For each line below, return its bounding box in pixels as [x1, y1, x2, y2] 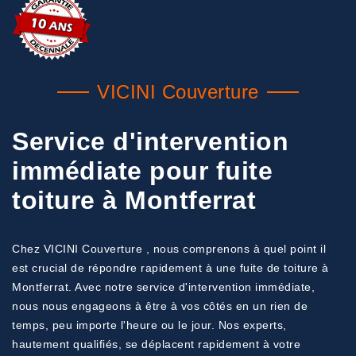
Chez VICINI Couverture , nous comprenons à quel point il [12, 242, 326, 255]
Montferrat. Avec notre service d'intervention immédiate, [12, 281, 315, 293]
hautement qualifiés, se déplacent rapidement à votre [12, 338, 300, 350]
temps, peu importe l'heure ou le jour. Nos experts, [12, 319, 287, 331]
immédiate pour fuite [12, 157, 273, 185]
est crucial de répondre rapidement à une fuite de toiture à [12, 261, 329, 274]
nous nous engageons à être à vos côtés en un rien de [12, 300, 308, 312]
